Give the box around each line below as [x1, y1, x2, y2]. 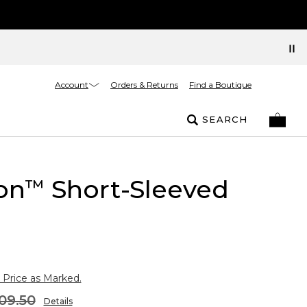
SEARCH [202, 114, 247, 125]
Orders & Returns [110, 79, 178, 90]
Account [55, 79, 88, 90]
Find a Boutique [189, 79, 251, 90]
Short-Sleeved [44, 174, 229, 204]
